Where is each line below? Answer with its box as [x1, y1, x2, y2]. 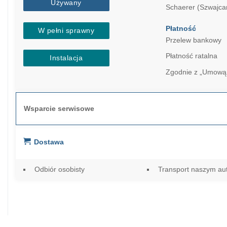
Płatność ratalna [165, 52, 217, 60]
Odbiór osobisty [34, 165, 85, 173]
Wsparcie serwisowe [23, 104, 94, 113]
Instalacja [50, 54, 83, 62]
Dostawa [33, 138, 64, 146]
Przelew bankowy [165, 35, 221, 44]
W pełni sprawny [37, 26, 95, 34]
